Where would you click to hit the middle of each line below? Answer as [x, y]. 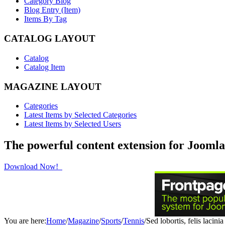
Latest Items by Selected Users [73, 124]
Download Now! [32, 167]
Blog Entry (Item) [52, 10]
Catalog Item [44, 67]
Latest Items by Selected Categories [80, 115]
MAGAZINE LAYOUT [53, 86]
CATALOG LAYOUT [50, 39]
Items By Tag [45, 19]
